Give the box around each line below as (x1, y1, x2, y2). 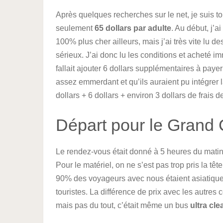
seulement (56, 24, 95, 32)
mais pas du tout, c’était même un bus (56, 201, 190, 210)
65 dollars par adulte (95, 24, 171, 32)
